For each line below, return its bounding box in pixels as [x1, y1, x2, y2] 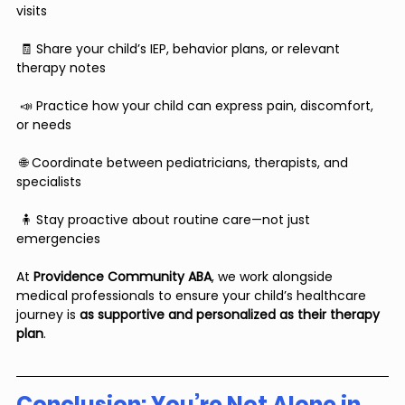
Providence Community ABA [33, 268, 212, 287]
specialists [16, 173, 81, 192]
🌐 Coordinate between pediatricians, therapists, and [16, 154, 352, 173]
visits [16, 2, 47, 21]
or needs [16, 116, 71, 135]
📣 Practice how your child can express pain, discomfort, [16, 97, 377, 116]
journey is [16, 306, 80, 325]
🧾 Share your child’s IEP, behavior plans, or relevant [16, 40, 344, 59]
